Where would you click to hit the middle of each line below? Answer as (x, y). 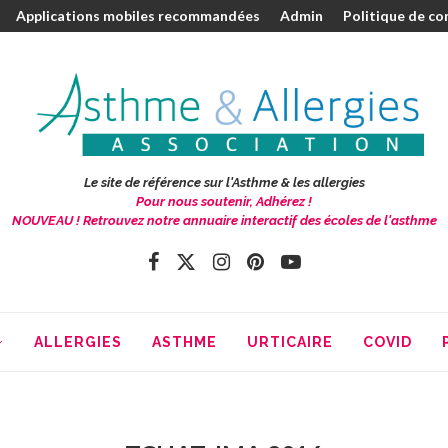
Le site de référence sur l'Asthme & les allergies (224, 182)
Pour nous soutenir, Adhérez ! (224, 201)
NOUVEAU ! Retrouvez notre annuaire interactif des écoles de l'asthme (224, 220)
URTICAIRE (290, 342)
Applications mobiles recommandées (138, 15)
